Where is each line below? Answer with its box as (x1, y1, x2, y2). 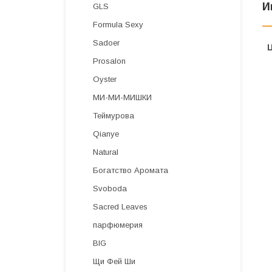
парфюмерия (93, 220, 143, 229)
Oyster (93, 75, 117, 84)
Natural (93, 148, 118, 157)
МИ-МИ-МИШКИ (93, 93, 152, 102)
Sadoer (93, 38, 120, 47)
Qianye (93, 129, 119, 138)
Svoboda (93, 184, 127, 193)
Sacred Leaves (93, 202, 148, 211)
